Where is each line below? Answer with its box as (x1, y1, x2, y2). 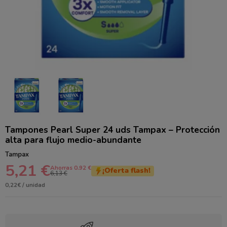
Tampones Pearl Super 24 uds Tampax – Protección (5, 123, 220, 136)
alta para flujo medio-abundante (5, 133, 141, 146)
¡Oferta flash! (102, 166, 150, 176)
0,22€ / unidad (5, 181, 45, 190)
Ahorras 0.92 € (50, 164, 91, 172)
